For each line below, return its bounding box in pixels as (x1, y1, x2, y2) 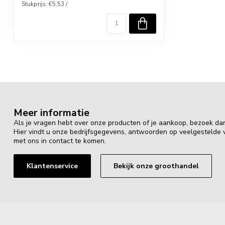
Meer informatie (14, 106, 89, 120)
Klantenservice (27, 161, 78, 171)
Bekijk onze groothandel (114, 161, 199, 171)
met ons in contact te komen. (14, 136, 106, 146)
